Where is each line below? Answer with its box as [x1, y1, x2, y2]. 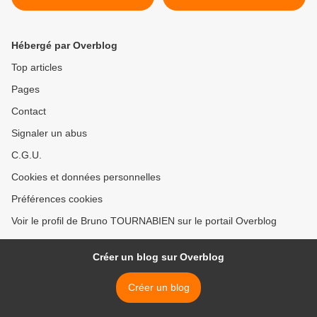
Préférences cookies [11, 193, 103, 205]
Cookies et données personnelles [11, 171, 161, 183]
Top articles [11, 62, 62, 74]
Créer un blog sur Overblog [93, 251, 224, 263]
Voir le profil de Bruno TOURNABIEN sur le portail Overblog [11, 215, 277, 227]
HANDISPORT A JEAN [183, 3, 285, 15]
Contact [11, 105, 46, 117]
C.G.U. [11, 149, 42, 161]
